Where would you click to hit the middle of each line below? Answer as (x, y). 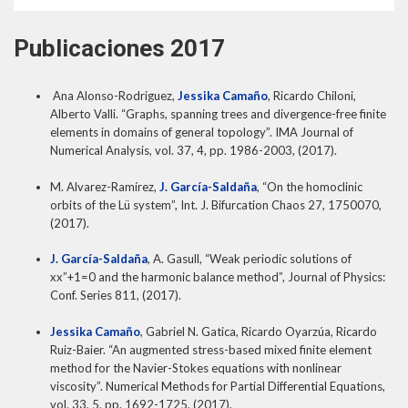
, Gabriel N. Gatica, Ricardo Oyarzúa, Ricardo (259, 331)
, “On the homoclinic (310, 186)
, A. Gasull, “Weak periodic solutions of (250, 259)
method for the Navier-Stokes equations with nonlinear (196, 367)
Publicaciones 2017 (119, 49)
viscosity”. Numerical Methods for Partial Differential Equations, (218, 386)
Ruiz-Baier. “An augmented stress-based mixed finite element (211, 349)
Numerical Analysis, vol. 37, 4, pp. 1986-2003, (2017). (194, 151)
